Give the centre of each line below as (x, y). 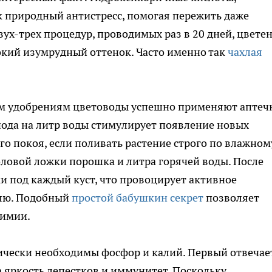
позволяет (231, 198)
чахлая (245, 52)
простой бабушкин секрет (138, 198)
